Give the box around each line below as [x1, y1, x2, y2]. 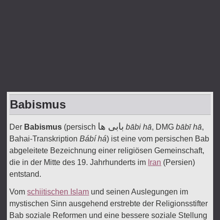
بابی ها [98, 121, 124, 132]
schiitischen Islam [27, 188, 89, 196]
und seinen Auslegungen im [89, 188, 189, 196]
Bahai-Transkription [9, 135, 80, 143]
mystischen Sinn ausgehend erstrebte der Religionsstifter [9, 199, 208, 208]
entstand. [9, 170, 42, 178]
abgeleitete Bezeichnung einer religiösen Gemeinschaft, [9, 146, 205, 155]
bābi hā [126, 123, 152, 131]
